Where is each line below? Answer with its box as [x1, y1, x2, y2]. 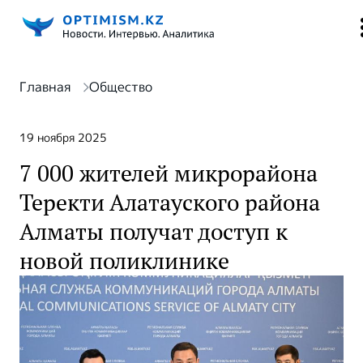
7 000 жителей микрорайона [19, 159, 318, 188]
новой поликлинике [19, 246, 229, 275]
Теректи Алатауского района [19, 188, 320, 217]
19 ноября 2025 [19, 130, 107, 146]
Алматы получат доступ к [19, 217, 288, 246]
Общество [89, 78, 152, 96]
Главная [19, 78, 70, 96]
